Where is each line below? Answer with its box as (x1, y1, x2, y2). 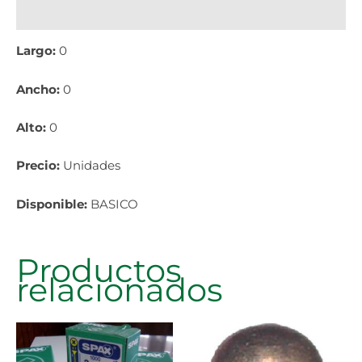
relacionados (16, 270, 223, 309)
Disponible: (16, 196, 90, 212)
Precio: (16, 158, 63, 174)
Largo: (16, 44, 59, 59)
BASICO (90, 196, 138, 212)
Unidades (63, 158, 120, 174)
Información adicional (16, 6, 155, 22)
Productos (16, 250, 182, 290)
